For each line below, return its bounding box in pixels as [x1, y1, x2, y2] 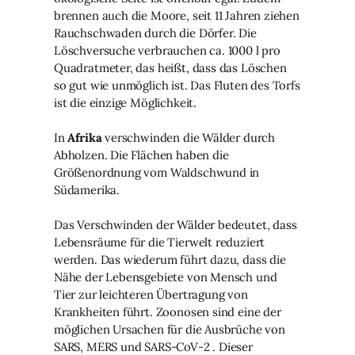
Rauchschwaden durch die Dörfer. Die [54, 25, 257, 40]
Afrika [67, 129, 102, 145]
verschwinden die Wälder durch [101, 129, 275, 145]
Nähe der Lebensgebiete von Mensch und [54, 269, 277, 284]
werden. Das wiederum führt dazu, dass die [54, 251, 286, 267]
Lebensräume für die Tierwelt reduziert [54, 234, 265, 250]
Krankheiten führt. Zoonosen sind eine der [54, 303, 281, 319]
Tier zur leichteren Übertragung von [54, 286, 248, 302]
